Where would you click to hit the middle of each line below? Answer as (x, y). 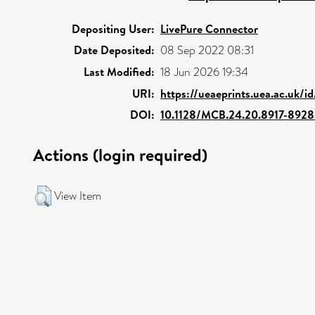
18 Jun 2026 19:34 (204, 72)
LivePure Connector (209, 28)
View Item (78, 195)
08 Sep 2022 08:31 (207, 50)
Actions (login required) (120, 154)
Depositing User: (113, 28)
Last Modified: (119, 71)
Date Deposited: (114, 50)
